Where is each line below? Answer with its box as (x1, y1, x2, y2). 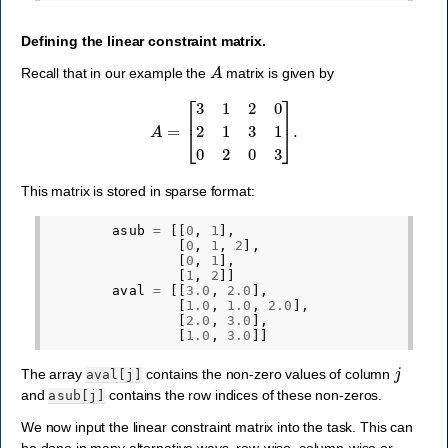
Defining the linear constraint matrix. (21, 32, 266, 49)
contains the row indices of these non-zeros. (105, 386, 383, 403)
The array (21, 365, 86, 382)
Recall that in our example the (21, 64, 210, 81)
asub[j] (48, 387, 106, 403)
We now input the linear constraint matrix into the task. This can (21, 418, 413, 435)
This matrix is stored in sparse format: (21, 183, 255, 200)
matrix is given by (222, 64, 334, 81)
